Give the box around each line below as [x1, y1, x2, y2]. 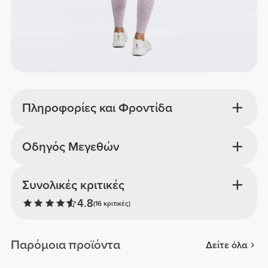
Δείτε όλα [205, 239, 248, 251]
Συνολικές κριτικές [22, 177, 124, 193]
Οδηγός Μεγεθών [22, 139, 119, 154]
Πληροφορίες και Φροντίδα [22, 100, 172, 116]
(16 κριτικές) [93, 199, 130, 208]
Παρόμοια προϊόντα [11, 237, 121, 253]
